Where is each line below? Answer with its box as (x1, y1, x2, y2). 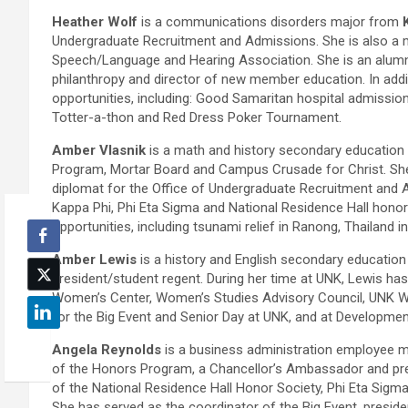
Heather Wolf (52, 14, 138, 31)
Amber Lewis (52, 251, 137, 269)
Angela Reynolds (52, 342, 161, 359)
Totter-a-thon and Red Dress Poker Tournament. (52, 109, 342, 127)
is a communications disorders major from (138, 14, 403, 31)
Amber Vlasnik (52, 142, 146, 159)
